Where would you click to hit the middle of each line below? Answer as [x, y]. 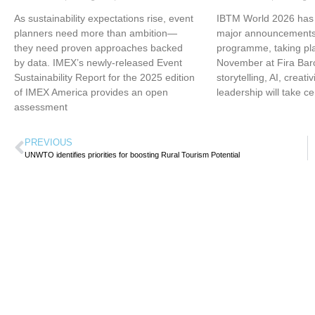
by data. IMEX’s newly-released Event [98, 63]
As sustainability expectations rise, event [104, 19]
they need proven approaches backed [98, 48]
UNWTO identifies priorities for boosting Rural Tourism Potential [132, 155]
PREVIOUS [49, 143]
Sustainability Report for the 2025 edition [104, 78]
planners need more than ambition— [96, 33]
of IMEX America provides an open [91, 92]
